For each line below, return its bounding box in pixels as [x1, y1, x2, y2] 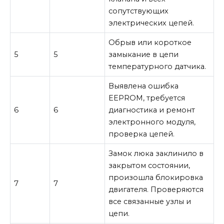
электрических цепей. [108, 18, 194, 27]
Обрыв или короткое [108, 37, 192, 47]
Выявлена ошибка [108, 81, 179, 90]
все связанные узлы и [108, 196, 191, 206]
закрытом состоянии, [108, 160, 190, 170]
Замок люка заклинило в [108, 148, 204, 158]
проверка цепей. [108, 129, 175, 138]
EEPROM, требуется [108, 93, 185, 102]
